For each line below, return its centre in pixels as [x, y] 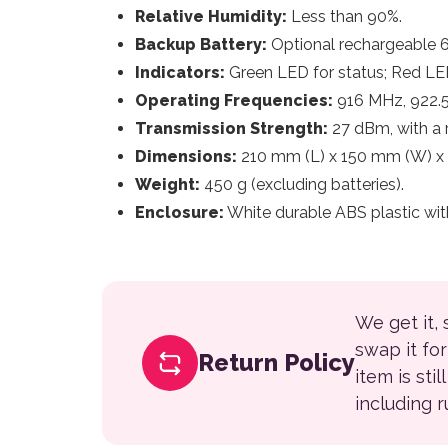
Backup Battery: [200, 44]
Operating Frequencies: [233, 100]
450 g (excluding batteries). [301, 184]
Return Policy [276, 362]
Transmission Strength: [231, 128]
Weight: [167, 184]
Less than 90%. [344, 16]
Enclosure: [179, 212]
